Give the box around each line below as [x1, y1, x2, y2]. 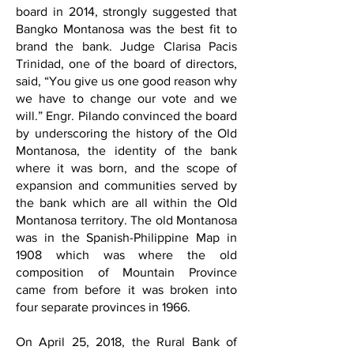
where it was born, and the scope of [16, 161, 237, 175]
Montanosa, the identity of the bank [16, 144, 237, 157]
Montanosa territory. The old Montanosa [16, 213, 237, 227]
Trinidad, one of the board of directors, [16, 57, 237, 70]
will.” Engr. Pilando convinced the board [16, 109, 237, 122]
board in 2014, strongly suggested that [16, 5, 237, 18]
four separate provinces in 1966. [16, 300, 190, 314]
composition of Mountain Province [16, 265, 237, 279]
